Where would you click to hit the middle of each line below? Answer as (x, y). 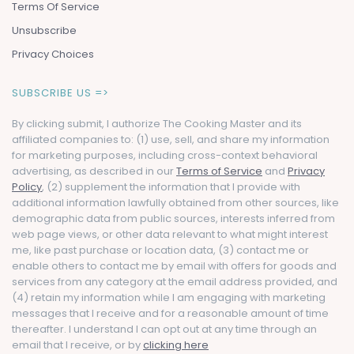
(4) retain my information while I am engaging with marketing (169, 298)
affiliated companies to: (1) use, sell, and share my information (171, 140)
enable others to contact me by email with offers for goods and (174, 266)
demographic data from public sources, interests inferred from (173, 219)
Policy (27, 187)
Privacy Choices (53, 55)
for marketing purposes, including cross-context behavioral (165, 156)
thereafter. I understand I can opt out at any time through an (164, 330)
